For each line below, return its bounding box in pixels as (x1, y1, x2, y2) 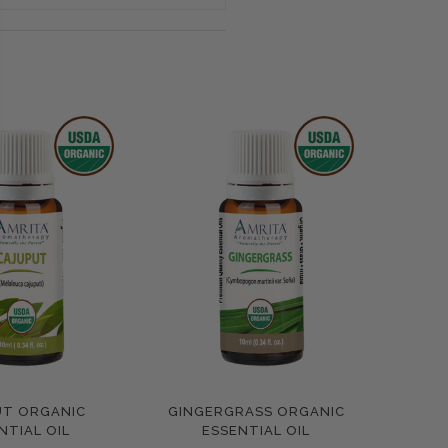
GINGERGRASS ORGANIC (167, 403, 345, 419)
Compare (211, 405, 277, 424)
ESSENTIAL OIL (202, 422, 310, 438)
